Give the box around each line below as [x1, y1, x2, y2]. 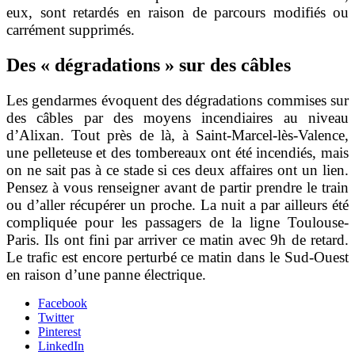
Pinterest [38, 325, 81, 339]
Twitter [38, 311, 74, 325]
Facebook [38, 296, 87, 311]
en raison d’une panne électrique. [6, 266, 206, 284]
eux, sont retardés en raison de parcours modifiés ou [6, 4, 349, 21]
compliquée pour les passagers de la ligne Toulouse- [6, 214, 349, 231]
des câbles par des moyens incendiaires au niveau [6, 109, 349, 127]
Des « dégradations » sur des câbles [6, 55, 291, 76]
